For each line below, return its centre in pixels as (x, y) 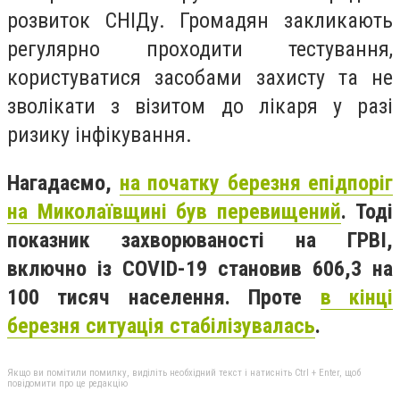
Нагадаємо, (63, 183)
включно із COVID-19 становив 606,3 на (200, 268)
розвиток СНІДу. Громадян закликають (200, 20)
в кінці (357, 297)
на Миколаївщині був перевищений (174, 211)
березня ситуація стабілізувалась (161, 325)
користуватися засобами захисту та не (200, 77)
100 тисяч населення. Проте (164, 297)
